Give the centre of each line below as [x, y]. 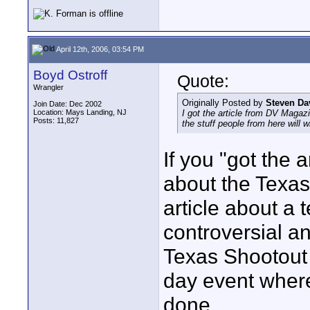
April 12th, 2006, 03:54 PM [99, 49]
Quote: [203, 81]
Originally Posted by [224, 103]
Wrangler [48, 87]
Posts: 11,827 [56, 120]
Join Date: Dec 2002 [67, 104]
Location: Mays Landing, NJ [80, 112]
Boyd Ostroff [70, 75]
